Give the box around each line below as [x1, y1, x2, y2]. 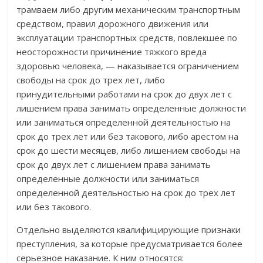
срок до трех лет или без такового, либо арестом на [16, 130, 239, 143]
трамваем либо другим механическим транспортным [16, 4, 241, 16]
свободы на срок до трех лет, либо [16, 74, 166, 86]
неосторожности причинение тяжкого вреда [16, 46, 207, 58]
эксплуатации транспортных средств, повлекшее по [16, 32, 238, 44]
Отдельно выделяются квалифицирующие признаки [16, 224, 241, 236]
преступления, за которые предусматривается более [16, 238, 243, 250]
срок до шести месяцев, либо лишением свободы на [16, 144, 241, 157]
